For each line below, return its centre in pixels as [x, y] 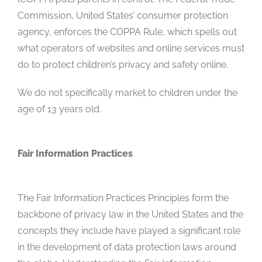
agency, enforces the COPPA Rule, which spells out [127, 32]
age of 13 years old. [59, 109]
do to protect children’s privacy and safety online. [123, 64]
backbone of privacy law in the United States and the [130, 214]
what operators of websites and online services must [131, 48]
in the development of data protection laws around [127, 247]
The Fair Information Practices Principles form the [123, 198]
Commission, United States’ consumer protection [123, 15]
